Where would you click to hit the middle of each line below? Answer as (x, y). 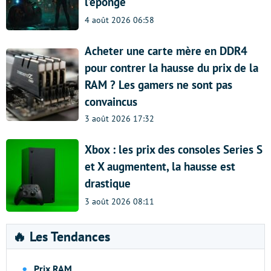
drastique (108, 183)
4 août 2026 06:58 (119, 20)
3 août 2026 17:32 (119, 119)
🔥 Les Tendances (61, 237)
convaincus (111, 102)
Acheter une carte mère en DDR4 (166, 51)
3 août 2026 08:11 (119, 202)
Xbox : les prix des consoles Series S (174, 149)
